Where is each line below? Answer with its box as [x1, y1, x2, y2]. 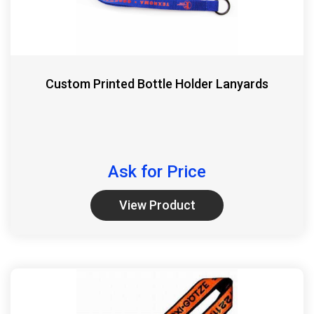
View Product [118, 198, 196, 213]
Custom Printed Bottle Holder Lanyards [46, 76, 268, 92]
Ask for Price [108, 162, 206, 182]
